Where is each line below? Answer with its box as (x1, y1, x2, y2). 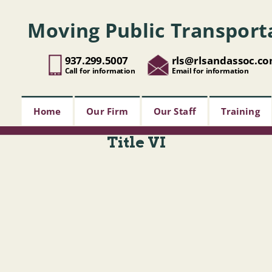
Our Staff (154, 104, 197, 118)
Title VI (106, 133, 166, 152)
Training (221, 104, 260, 118)
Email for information (171, 65, 249, 75)
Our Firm (86, 104, 129, 118)
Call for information (64, 65, 135, 75)
